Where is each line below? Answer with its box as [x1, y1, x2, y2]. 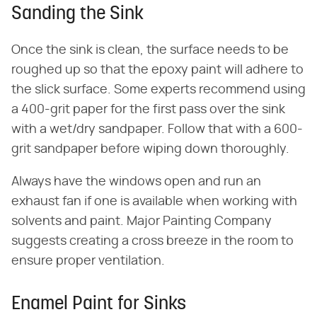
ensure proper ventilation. [11, 254, 165, 267]
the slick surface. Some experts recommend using [11, 83, 306, 96]
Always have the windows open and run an [11, 175, 261, 188]
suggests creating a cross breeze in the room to [11, 234, 294, 248]
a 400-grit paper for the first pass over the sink [11, 103, 285, 116]
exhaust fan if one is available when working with [11, 195, 297, 208]
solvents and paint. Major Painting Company [11, 214, 272, 228]
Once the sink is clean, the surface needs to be [11, 43, 289, 57]
